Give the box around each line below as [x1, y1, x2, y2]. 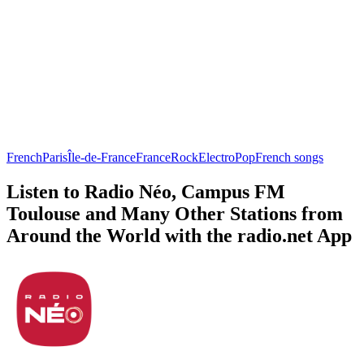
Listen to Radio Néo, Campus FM [6, 180, 285, 202]
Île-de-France [67, 149, 136, 164]
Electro [198, 149, 235, 164]
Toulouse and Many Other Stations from [6, 202, 343, 224]
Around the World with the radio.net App [6, 224, 352, 246]
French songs [255, 149, 323, 164]
